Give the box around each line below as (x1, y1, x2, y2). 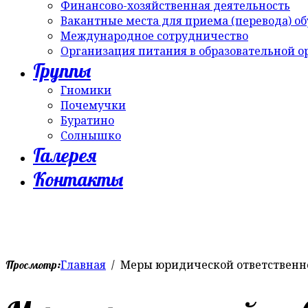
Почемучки (60, 98, 126, 113)
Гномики (60, 82, 111, 98)
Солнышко (60, 128, 121, 143)
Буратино (60, 113, 114, 128)
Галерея (33, 143, 96, 167)
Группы (33, 58, 91, 82)
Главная (60, 257, 106, 272)
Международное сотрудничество (60, 28, 248, 43)
